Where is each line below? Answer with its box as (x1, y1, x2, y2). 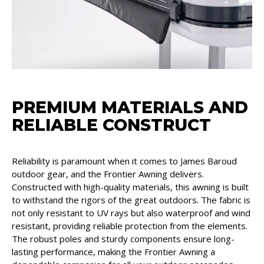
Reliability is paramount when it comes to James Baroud (12, 154, 237, 167)
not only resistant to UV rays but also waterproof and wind (12, 206, 250, 219)
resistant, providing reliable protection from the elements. (12, 219, 247, 232)
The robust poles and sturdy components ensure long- (12, 232, 235, 245)
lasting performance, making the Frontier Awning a (12, 245, 215, 258)
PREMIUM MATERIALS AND (12, 97, 248, 117)
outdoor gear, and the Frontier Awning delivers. (12, 167, 204, 180)
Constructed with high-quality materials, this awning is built (12, 180, 249, 193)
